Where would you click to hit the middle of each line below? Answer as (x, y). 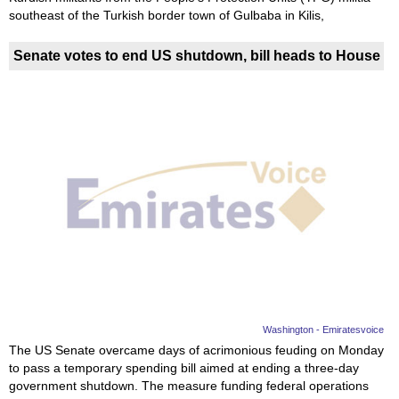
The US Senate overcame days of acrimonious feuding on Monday (196, 350)
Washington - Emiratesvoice (324, 329)
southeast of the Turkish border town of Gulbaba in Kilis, (167, 16)
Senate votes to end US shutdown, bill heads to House (196, 56)
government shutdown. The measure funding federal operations (189, 385)
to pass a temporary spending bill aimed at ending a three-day (184, 367)
